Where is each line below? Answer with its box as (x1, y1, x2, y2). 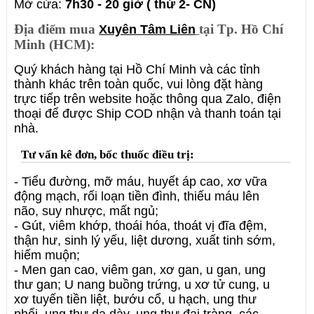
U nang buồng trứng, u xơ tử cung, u (64, 278, 271, 292)
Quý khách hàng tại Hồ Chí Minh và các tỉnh (14, 62, 261, 77)
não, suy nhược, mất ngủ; (14, 204, 159, 219)
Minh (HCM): (14, 37, 95, 53)
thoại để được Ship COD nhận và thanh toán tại (14, 107, 282, 121)
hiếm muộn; (14, 248, 81, 263)
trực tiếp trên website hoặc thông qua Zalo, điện (14, 92, 282, 107)
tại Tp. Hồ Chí (199, 22, 284, 37)
